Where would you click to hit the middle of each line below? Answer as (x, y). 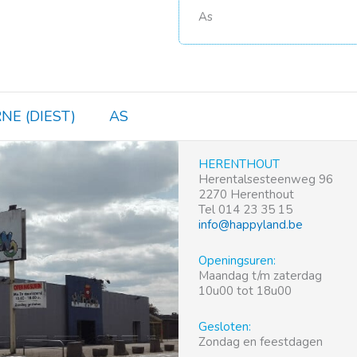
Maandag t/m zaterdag (260, 276)
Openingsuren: (237, 261)
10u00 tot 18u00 (245, 291)
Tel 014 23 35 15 (245, 209)
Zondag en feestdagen (261, 342)
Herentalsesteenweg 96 (266, 179)
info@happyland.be (251, 224)
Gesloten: (225, 327)
